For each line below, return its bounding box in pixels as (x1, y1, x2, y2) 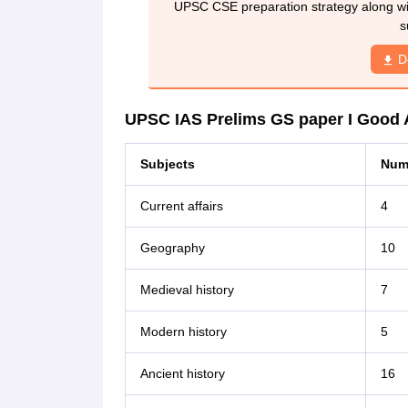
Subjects (139, 157, 195, 171)
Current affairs (139, 199, 223, 213)
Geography (139, 240, 205, 255)
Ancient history (139, 366, 225, 381)
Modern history (139, 324, 227, 339)
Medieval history (139, 282, 234, 297)
